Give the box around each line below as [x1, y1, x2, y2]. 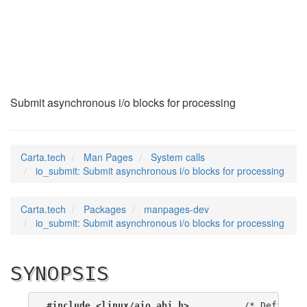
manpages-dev [144, 202, 209, 216]
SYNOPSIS [10, 261, 109, 286]
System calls [151, 150, 205, 164]
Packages [84, 202, 126, 216]
